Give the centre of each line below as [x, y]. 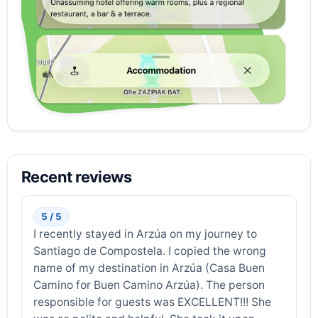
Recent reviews [77, 177]
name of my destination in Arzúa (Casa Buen [149, 268]
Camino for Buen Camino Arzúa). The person [149, 285]
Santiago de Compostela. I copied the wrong [150, 251]
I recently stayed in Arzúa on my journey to [146, 234]
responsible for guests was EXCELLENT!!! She [153, 302]
